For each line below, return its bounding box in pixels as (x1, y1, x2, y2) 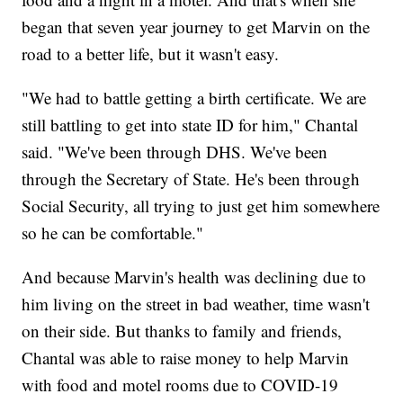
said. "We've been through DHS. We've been (22, 139, 328, 163)
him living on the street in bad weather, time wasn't (22, 291, 371, 315)
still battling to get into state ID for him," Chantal (22, 112, 359, 136)
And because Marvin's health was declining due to (22, 264, 367, 288)
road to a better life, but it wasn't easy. (22, 41, 280, 65)
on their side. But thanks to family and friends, (22, 318, 343, 342)
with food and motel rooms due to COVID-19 (22, 372, 339, 396)
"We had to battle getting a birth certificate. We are (22, 85, 367, 109)
